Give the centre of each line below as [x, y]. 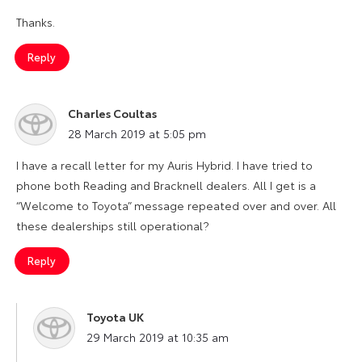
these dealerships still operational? [113, 225]
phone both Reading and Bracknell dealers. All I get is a [166, 185]
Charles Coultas [112, 113]
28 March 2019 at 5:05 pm [137, 133]
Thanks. [36, 21]
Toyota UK [115, 316]
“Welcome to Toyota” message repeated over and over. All [176, 205]
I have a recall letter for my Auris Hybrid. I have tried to [164, 164]
